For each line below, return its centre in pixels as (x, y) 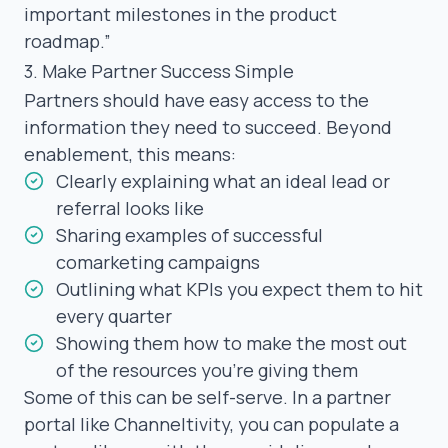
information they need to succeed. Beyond (208, 126)
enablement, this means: (130, 153)
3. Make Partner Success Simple (159, 70)
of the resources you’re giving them (207, 369)
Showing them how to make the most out (231, 342)
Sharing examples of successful (189, 234)
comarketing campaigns (158, 261)
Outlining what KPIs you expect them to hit (239, 288)
